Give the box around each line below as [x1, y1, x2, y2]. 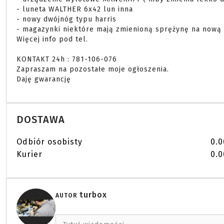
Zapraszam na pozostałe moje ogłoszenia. [16, 65, 169, 73]
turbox [79, 190, 107, 199]
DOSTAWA [16, 113, 65, 125]
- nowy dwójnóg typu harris [16, 15, 116, 23]
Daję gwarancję [16, 75, 73, 83]
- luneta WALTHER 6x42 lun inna [16, 5, 133, 13]
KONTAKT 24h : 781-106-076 [16, 55, 117, 63]
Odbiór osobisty [16, 137, 82, 146]
